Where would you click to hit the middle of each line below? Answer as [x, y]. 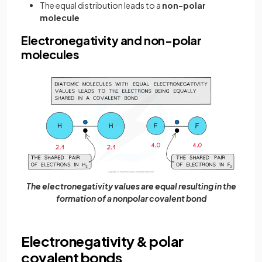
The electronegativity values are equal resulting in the [131, 186]
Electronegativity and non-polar [111, 40]
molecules [50, 54]
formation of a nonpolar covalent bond [131, 198]
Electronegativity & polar [103, 241]
